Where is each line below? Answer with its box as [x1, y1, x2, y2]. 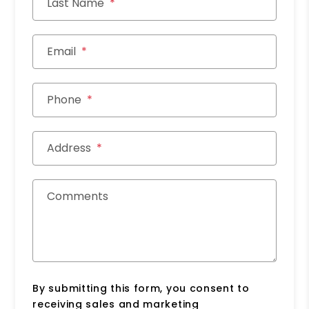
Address [47, 139, 92, 156]
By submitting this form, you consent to [32, 281, 250, 295]
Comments [47, 188, 109, 204]
